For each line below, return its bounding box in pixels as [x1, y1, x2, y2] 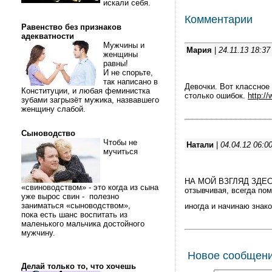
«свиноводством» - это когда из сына [21, 183, 158, 192]
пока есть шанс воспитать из [21, 210, 127, 219]
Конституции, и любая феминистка [21, 86, 150, 95]
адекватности [21, 32, 74, 41]
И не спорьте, [103, 68, 153, 77]
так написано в [103, 77, 158, 86]
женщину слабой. [21, 104, 88, 114]
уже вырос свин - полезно [21, 192, 119, 201]
